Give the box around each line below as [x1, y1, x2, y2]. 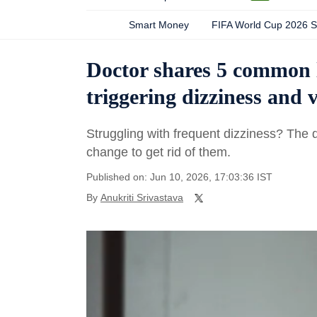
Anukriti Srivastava [100, 192, 183, 203]
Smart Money [129, 19, 189, 30]
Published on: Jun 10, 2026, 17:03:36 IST [86, 171, 272, 183]
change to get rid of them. [86, 145, 234, 159]
